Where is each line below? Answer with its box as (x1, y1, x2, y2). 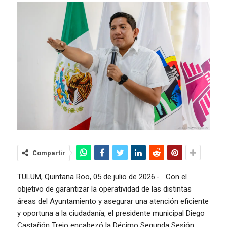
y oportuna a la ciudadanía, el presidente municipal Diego (17, 209, 205, 218)
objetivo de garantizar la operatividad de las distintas (17, 184, 192, 194)
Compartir (32, 149, 65, 157)
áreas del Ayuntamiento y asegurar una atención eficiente (17, 197, 209, 206)
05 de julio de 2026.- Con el (93, 172, 187, 182)
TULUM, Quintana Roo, (17, 172, 91, 182)
